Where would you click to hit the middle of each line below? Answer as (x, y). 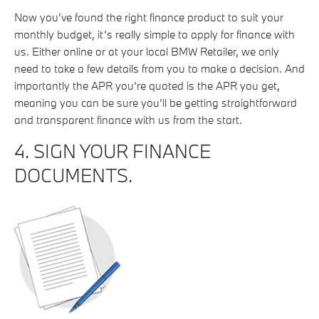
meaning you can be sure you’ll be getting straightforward (156, 103)
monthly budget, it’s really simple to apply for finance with (155, 35)
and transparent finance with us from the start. (128, 120)
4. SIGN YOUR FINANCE (113, 151)
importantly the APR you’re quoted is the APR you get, (147, 86)
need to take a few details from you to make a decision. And (159, 69)
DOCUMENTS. (73, 176)
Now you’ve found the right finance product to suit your (149, 17)
